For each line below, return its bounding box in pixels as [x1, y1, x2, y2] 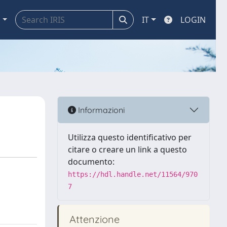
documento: [68, 156, 115, 167]
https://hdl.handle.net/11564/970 [68, 170, 198, 178]
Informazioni [76, 104, 125, 115]
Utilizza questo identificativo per [68, 132, 192, 143]
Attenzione [67, 213, 120, 225]
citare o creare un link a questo [68, 144, 187, 155]
